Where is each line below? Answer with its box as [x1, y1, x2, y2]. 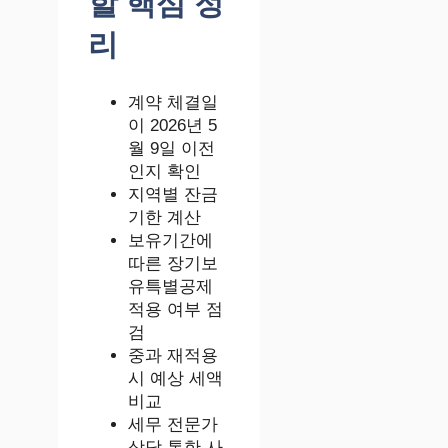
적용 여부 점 [128, 300, 223, 320]
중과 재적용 [128, 346, 218, 366]
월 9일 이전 [128, 139, 215, 159]
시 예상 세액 [128, 369, 223, 389]
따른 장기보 [128, 254, 218, 274]
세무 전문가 [128, 415, 218, 435]
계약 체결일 [128, 93, 218, 113]
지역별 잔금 [128, 185, 218, 205]
